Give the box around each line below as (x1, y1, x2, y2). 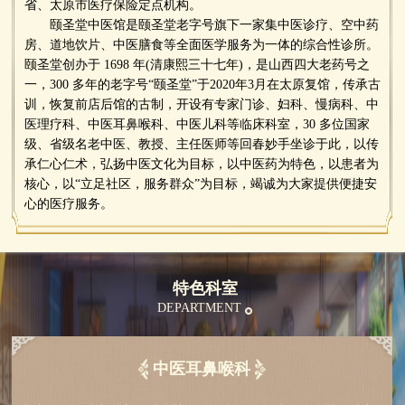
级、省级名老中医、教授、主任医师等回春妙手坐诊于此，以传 (24, 137, 379, 151)
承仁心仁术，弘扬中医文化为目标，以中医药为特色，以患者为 (24, 157, 379, 171)
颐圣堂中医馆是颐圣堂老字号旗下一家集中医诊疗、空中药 (24, 18, 379, 32)
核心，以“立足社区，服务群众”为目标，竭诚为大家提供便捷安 (24, 177, 377, 191)
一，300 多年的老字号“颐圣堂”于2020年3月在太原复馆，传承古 (24, 78, 381, 91)
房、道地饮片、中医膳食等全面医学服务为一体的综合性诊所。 (24, 38, 379, 52)
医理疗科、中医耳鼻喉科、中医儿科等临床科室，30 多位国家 (24, 118, 370, 131)
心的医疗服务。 (24, 197, 113, 211)
